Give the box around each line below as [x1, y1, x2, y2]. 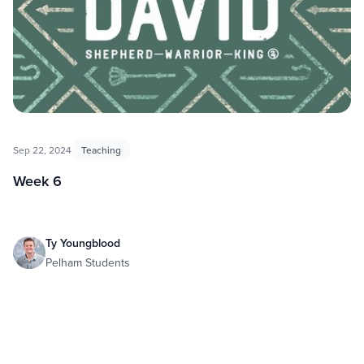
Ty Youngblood [45, 234, 120, 251]
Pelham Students [45, 253, 130, 271]
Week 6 [13, 170, 62, 191]
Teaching [81, 142, 121, 157]
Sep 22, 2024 [13, 142, 71, 157]
